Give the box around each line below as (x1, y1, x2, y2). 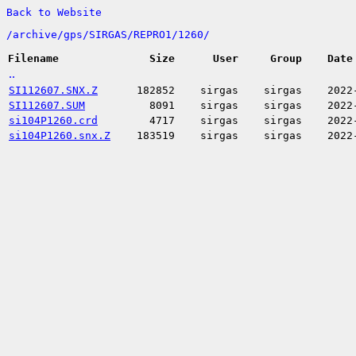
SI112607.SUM (9, 99, 85, 111)
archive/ (13, 29, 64, 41)
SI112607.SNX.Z (9, 84, 98, 96)
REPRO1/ (133, 29, 178, 41)
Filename (8, 52, 59, 64)
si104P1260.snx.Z (9, 130, 110, 141)
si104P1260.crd (9, 114, 98, 126)
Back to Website (6, 6, 102, 18)
